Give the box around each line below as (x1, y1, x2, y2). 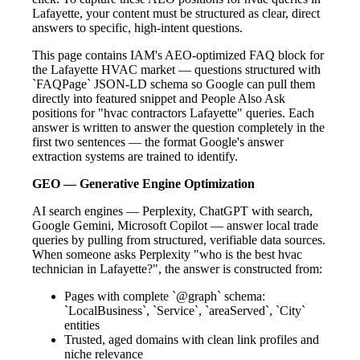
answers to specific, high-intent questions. (32, 20, 243, 35)
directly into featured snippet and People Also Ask (32, 91, 285, 105)
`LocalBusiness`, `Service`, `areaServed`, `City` (64, 303, 305, 317)
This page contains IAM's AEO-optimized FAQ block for (32, 47, 324, 62)
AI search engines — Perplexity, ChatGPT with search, (32, 203, 313, 218)
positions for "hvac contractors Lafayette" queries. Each (32, 105, 314, 120)
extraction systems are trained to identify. (32, 149, 238, 163)
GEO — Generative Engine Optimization (32, 176, 255, 190)
